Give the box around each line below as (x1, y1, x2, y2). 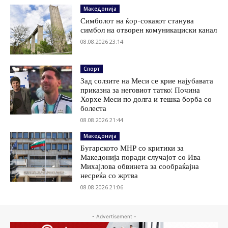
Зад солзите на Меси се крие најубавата (80, 76, 214, 85)
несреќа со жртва (80, 170, 138, 180)
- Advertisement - (92, 213, 136, 219)
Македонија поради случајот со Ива (80, 152, 201, 162)
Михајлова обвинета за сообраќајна (80, 161, 199, 171)
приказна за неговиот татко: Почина (80, 85, 201, 95)
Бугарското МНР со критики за (80, 143, 184, 153)
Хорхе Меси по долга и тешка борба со (80, 94, 212, 104)
